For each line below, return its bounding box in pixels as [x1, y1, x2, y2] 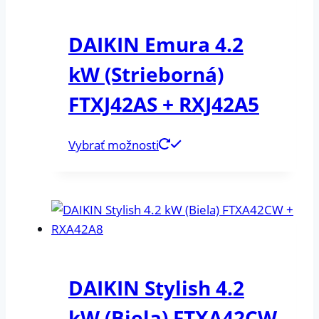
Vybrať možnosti [68, 137, 159, 154]
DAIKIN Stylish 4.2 [68, 273, 244, 301]
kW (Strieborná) [68, 61, 224, 88]
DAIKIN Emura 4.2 [68, 31, 244, 58]
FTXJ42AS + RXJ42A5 [68, 90, 259, 118]
